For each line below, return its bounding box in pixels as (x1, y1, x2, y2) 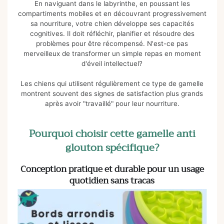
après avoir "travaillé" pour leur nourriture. (44, 99, 179, 108)
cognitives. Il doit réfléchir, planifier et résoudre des (29, 29, 194, 38)
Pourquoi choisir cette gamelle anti (28, 124, 195, 142)
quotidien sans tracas (69, 173, 154, 188)
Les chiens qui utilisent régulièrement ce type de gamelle (20, 79, 203, 88)
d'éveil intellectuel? (81, 59, 142, 68)
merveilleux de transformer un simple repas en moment (23, 49, 201, 58)
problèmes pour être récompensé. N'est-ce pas (36, 39, 188, 48)
